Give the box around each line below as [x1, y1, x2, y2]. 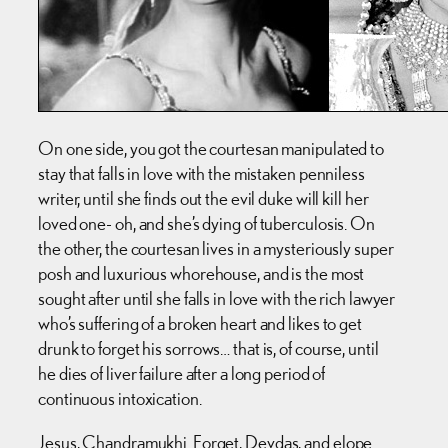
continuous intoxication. [38, 387, 202, 410]
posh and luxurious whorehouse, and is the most [38, 262, 365, 285]
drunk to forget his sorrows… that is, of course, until [38, 337, 379, 360]
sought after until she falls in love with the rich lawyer [38, 287, 396, 310]
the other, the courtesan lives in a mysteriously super [38, 237, 394, 260]
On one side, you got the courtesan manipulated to [38, 137, 385, 160]
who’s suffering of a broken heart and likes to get [38, 312, 362, 335]
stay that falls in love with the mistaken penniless [38, 162, 365, 185]
